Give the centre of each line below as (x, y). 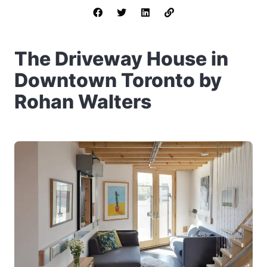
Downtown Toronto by (118, 80)
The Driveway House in (121, 59)
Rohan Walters (83, 102)
